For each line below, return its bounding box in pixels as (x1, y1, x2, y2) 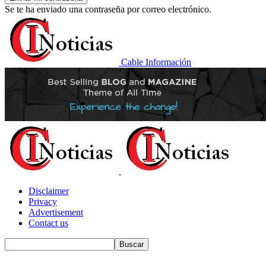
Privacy (28, 197, 57, 207)
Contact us (28, 218, 68, 228)
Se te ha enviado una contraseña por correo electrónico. (5, 4, 211, 14)
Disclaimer (28, 186, 69, 196)
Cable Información (121, 57, 191, 67)
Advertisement (28, 207, 83, 217)
